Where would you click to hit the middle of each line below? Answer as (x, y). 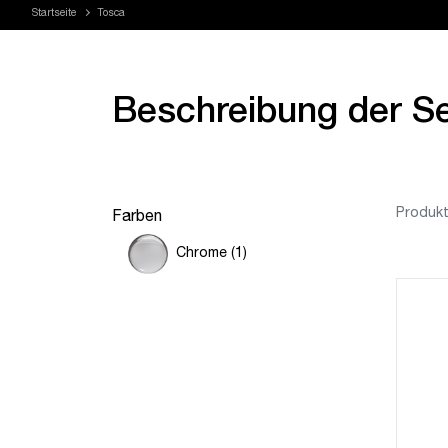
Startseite (54, 14)
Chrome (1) (211, 254)
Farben (137, 218)
